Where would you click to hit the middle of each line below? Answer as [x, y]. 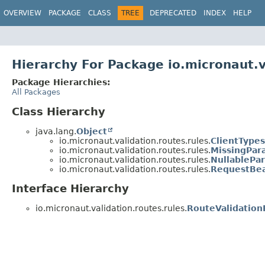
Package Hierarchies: [61, 82]
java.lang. [56, 131]
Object [92, 131]
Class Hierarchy [59, 111]
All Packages [36, 92]
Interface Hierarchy [70, 189]
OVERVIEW [22, 13]
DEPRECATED [173, 13]
